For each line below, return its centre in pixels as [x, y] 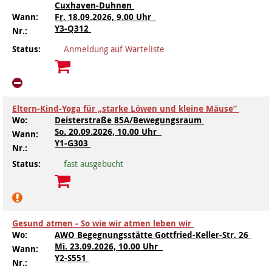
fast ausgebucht [93, 164]
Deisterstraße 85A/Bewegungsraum [129, 120]
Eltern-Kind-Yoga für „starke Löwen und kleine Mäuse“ [126, 108]
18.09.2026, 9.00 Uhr [111, 17]
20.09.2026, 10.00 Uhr [114, 131]
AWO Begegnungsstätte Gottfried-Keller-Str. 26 [153, 235]
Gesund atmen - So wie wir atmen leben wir [103, 223]
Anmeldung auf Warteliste [114, 49]
